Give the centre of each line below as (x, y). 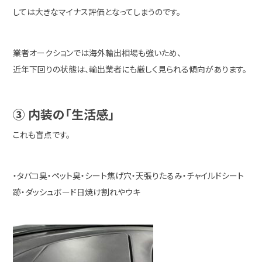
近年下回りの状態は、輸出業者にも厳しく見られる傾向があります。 (130, 69)
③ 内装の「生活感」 (64, 114)
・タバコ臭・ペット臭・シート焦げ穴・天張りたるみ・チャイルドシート (129, 175)
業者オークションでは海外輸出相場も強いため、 (97, 53)
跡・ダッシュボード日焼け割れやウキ (77, 192)
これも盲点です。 (42, 135)
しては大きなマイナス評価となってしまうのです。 (97, 12)
